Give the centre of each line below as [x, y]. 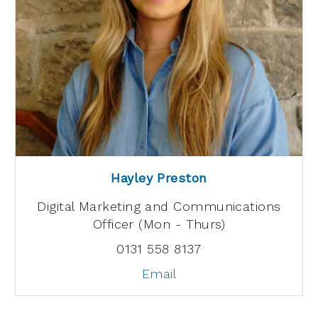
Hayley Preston [159, 178]
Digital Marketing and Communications [159, 206]
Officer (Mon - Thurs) [159, 224]
